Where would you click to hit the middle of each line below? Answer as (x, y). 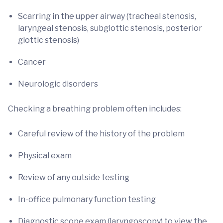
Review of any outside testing (74, 177)
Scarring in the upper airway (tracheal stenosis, (107, 16)
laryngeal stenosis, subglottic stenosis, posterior (110, 28)
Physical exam (45, 156)
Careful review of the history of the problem (101, 134)
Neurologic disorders (58, 84)
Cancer (32, 62)
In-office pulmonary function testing (87, 199)
